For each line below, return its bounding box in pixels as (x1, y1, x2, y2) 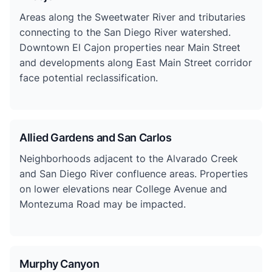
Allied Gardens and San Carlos (19, 131, 172, 144)
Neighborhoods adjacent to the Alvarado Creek (19, 152, 238, 165)
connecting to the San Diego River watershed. (19, 25, 231, 38)
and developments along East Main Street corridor (19, 56, 252, 69)
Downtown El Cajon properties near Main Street (19, 41, 240, 53)
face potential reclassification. (19, 71, 158, 84)
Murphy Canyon (19, 257, 100, 270)
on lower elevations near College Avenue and (19, 182, 227, 195)
